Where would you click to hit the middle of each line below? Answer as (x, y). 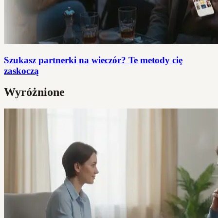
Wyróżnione (34, 92)
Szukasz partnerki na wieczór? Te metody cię (93, 60)
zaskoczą (21, 71)
